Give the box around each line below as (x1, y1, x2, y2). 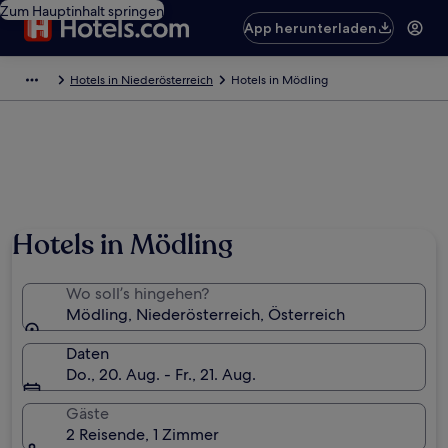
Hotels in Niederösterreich (70, 72, 213, 88)
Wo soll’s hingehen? (66, 283, 209, 304)
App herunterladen (244, 19, 378, 37)
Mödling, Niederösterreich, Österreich (66, 304, 345, 325)
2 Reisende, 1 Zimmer (66, 424, 219, 445)
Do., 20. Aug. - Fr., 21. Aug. (66, 364, 256, 385)
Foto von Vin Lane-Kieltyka (280, 105, 444, 123)
